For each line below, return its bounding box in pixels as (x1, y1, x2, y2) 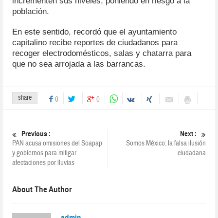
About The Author (12, 184, 72, 195)
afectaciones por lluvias (12, 158, 75, 167)
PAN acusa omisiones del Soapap (12, 138, 103, 148)
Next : (180, 129, 197, 138)
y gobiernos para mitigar (12, 148, 77, 158)
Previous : (21, 129, 51, 138)
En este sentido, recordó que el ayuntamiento (12, 27, 177, 36)
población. (12, 6, 50, 16)
